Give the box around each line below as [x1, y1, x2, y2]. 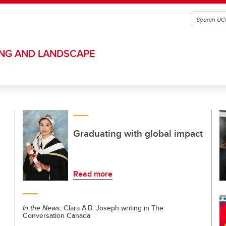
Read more [73, 168, 112, 180]
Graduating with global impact [73, 126, 203, 140]
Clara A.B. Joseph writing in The [62, 203, 163, 213]
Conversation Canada [23, 210, 90, 220]
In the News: [23, 203, 62, 213]
